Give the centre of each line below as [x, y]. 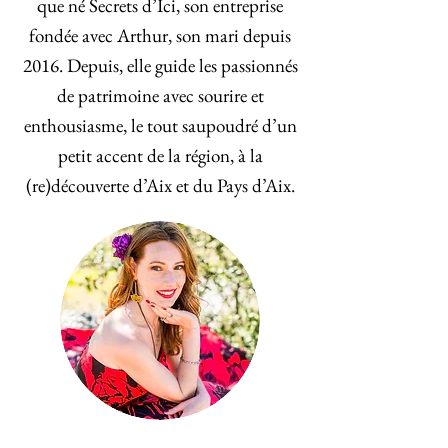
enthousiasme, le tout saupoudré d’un [160, 125]
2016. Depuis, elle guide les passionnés [160, 65]
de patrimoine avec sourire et [160, 95]
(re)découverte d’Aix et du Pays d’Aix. [160, 185]
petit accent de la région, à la [160, 155]
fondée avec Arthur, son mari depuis [160, 35]
